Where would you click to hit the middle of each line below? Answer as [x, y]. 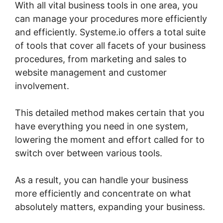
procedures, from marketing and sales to [101, 59]
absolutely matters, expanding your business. [110, 207]
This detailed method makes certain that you [110, 113]
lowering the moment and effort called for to [110, 140]
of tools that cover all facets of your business [110, 46]
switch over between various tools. [89, 153]
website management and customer [91, 73]
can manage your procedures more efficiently [111, 19]
